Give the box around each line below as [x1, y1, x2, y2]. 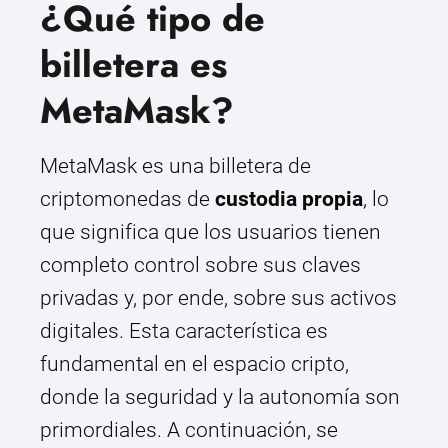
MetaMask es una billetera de [40, 154, 311, 179]
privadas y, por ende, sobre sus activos [40, 286, 397, 311]
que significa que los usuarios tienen [40, 220, 381, 245]
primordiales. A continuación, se [40, 418, 338, 443]
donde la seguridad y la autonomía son [40, 385, 400, 410]
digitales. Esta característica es [40, 319, 328, 344]
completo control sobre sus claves [40, 253, 361, 278]
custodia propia [215, 187, 363, 212]
